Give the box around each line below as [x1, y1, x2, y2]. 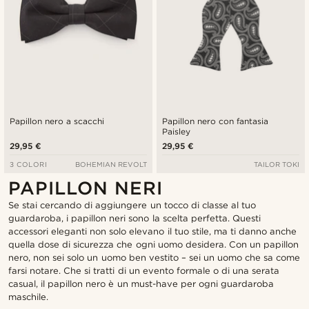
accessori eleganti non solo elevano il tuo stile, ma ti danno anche [8, 226, 297, 237]
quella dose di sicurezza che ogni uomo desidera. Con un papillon [8, 239, 299, 250]
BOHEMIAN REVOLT [74, 160, 147, 169]
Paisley [162, 126, 190, 137]
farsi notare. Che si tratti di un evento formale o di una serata [8, 266, 280, 277]
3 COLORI [10, 160, 48, 169]
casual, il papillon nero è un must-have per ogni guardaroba [8, 279, 274, 290]
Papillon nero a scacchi [10, 116, 105, 127]
